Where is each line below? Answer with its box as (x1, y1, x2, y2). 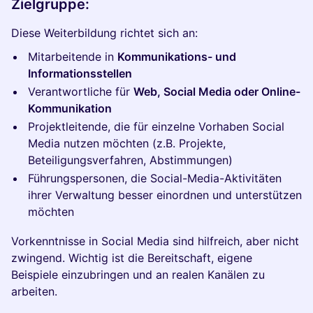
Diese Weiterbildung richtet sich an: (11, 26, 198, 40)
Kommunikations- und (117, 50, 236, 64)
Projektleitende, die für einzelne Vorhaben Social (28, 119, 284, 133)
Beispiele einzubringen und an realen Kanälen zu (11, 268, 265, 282)
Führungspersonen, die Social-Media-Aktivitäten (28, 171, 282, 185)
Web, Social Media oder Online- (133, 85, 300, 99)
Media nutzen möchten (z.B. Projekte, (28, 136, 226, 150)
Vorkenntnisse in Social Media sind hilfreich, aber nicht (11, 234, 299, 248)
